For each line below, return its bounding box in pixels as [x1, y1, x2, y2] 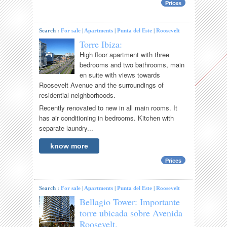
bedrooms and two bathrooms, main [80, 60, 185, 70]
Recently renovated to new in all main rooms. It [39, 103, 178, 113]
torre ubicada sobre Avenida [80, 207, 183, 219]
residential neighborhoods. [39, 90, 116, 100]
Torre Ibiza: [80, 38, 123, 51]
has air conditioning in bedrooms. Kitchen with [39, 113, 174, 123]
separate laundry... [39, 123, 94, 133]
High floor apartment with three [80, 50, 170, 60]
